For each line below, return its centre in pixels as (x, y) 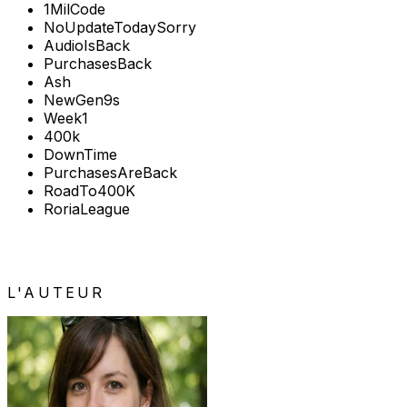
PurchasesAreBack (110, 173)
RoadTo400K (89, 191)
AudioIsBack (87, 46)
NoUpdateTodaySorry (120, 28)
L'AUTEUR (56, 293)
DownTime (80, 155)
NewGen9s (82, 100)
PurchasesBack (98, 64)
